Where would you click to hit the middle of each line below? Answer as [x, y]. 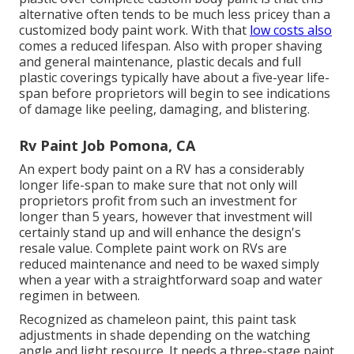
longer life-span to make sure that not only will [158, 185]
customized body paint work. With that [134, 30]
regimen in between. [79, 295]
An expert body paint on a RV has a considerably [162, 169]
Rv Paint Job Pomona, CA [107, 145]
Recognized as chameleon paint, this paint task [158, 319]
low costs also [291, 30]
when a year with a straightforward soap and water [171, 279]
